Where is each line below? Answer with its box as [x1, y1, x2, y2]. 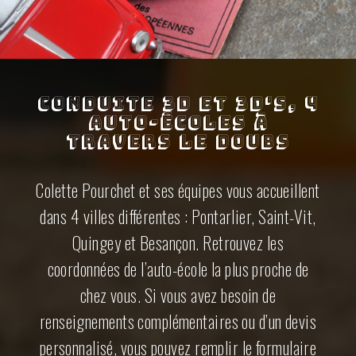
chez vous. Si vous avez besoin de [79, 282, 277, 308]
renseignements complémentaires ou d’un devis [39, 308, 317, 335]
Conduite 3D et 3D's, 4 [37, 92, 319, 114]
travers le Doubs [66, 130, 290, 153]
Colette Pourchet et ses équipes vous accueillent [36, 177, 320, 203]
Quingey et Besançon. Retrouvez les [72, 230, 284, 256]
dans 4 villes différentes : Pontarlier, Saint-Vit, [40, 203, 316, 230]
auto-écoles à [87, 111, 269, 133]
